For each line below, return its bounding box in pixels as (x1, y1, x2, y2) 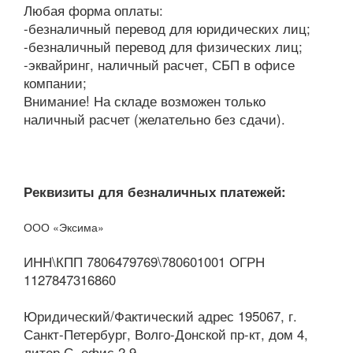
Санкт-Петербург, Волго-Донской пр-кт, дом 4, (24, 325, 308, 344)
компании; (24, 73, 87, 93)
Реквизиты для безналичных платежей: (24, 182, 286, 202)
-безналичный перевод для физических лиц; (24, 37, 303, 57)
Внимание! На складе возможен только (24, 91, 266, 111)
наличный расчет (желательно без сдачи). (24, 110, 285, 129)
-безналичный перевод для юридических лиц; (24, 19, 310, 39)
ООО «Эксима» (24, 219, 104, 236)
